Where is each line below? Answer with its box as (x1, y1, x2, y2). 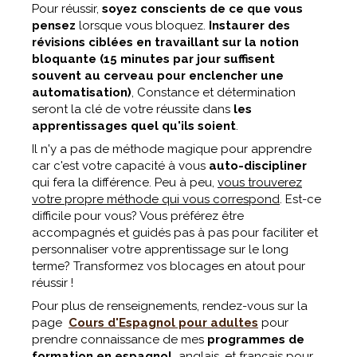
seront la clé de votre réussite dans (32, 102, 233, 116)
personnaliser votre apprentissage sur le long (32, 242, 288, 257)
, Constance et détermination (131, 85, 296, 100)
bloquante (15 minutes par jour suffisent (32, 52, 275, 66)
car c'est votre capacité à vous (32, 159, 209, 173)
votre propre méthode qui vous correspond (32, 192, 280, 206)
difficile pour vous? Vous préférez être (32, 209, 244, 223)
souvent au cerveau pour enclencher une (32, 69, 284, 83)
